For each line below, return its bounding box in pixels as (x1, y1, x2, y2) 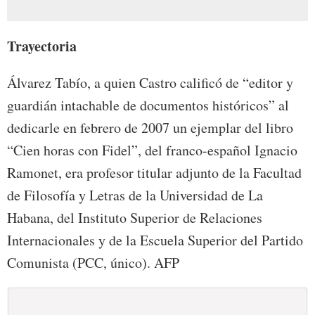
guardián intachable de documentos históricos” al (7, 96, 289, 115)
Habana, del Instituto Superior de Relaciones (7, 208, 262, 228)
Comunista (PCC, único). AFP (7, 253, 179, 273)
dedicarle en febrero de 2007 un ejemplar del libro (7, 118, 293, 138)
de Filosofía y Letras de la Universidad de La (7, 186, 263, 205)
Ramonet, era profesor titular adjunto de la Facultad (7, 163, 302, 183)
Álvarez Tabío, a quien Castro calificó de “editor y (7, 73, 293, 93)
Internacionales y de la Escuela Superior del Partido (7, 231, 303, 250)
